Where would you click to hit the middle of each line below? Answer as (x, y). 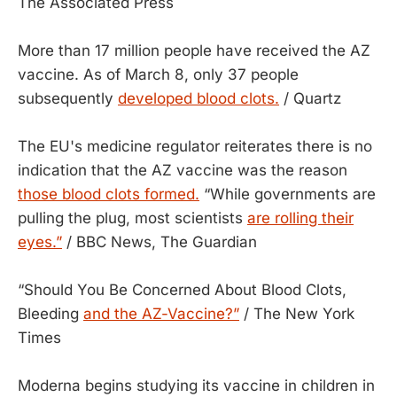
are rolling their (300, 218)
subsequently (68, 98)
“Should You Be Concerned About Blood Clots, (182, 290)
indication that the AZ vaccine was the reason (183, 170)
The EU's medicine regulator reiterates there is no (195, 146)
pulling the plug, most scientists (132, 218)
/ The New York (297, 314)
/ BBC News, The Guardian (160, 242)
